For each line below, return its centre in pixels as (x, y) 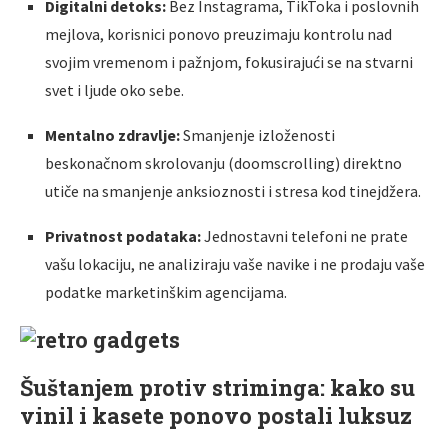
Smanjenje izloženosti (257, 134)
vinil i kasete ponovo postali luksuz (216, 415)
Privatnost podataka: (123, 235)
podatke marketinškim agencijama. (166, 291)
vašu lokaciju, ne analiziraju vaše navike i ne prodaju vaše (235, 263)
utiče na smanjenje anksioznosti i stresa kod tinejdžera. (233, 190)
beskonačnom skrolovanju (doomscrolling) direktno (223, 162)
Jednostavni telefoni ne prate (304, 235)
